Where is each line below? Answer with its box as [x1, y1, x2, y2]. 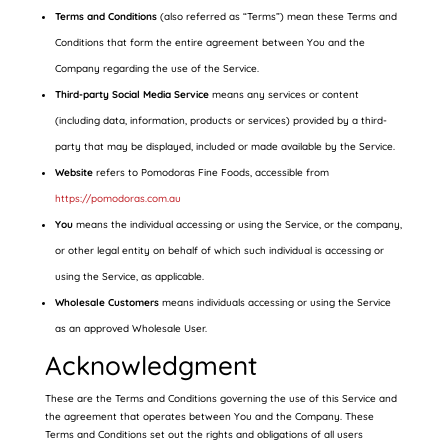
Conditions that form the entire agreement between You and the [54, 36, 365, 49]
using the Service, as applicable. [54, 270, 204, 283]
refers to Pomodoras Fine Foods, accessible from [92, 166, 329, 179]
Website [54, 166, 93, 179]
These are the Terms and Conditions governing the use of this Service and [44, 392, 397, 405]
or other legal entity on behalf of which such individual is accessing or [54, 244, 384, 257]
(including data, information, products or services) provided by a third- [54, 114, 387, 127]
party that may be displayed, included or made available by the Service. [54, 140, 395, 153]
